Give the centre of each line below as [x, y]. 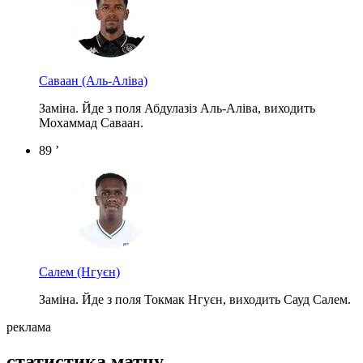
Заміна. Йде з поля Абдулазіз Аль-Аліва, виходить [177, 108]
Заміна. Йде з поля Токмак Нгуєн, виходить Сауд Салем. [195, 299]
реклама [29, 327]
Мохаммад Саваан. [91, 122]
